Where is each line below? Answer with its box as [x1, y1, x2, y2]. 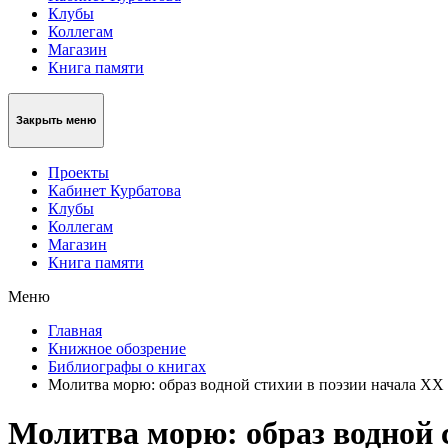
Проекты [48, 163, 109, 181]
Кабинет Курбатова [48, 181, 181, 199]
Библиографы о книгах [48, 357, 206, 375]
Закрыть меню [16, 114, 96, 127]
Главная [48, 321, 102, 339]
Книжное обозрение [48, 339, 186, 357]
